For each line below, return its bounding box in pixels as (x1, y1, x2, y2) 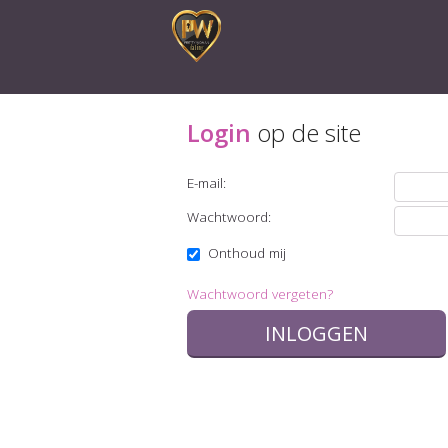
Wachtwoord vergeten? (187, 284, 333, 303)
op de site (251, 116, 361, 149)
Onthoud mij (204, 243, 286, 262)
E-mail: (187, 173, 226, 192)
